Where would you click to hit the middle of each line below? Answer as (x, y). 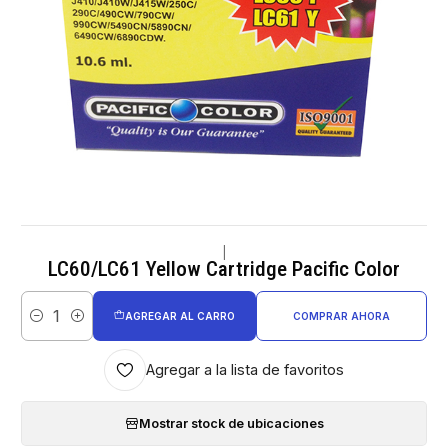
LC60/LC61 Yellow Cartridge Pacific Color (224, 269)
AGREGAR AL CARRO (179, 315)
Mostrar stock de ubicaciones (231, 423)
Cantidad (47, 326)
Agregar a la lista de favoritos (245, 369)
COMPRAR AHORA (341, 315)
